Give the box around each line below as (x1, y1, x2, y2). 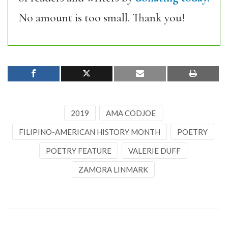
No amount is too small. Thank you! (18, 11, 185, 25)
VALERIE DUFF (128, 146, 181, 155)
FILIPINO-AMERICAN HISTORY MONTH (18, 127, 160, 136)
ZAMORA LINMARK (78, 165, 148, 174)
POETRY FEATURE (45, 146, 111, 155)
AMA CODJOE (105, 108, 156, 118)
